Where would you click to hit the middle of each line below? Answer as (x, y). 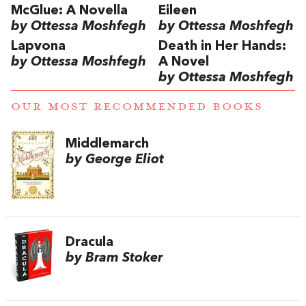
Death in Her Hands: (222, 46)
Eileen (178, 11)
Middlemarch (107, 144)
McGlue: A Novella (69, 11)
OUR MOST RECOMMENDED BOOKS (137, 106)
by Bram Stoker (114, 259)
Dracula (89, 243)
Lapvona (38, 46)
